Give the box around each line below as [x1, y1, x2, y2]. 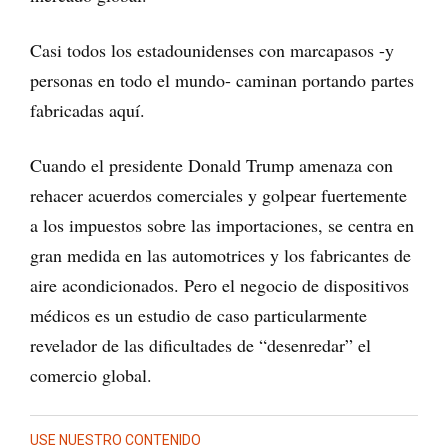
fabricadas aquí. [30, 98, 145, 123]
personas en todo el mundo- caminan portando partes [30, 68, 414, 93]
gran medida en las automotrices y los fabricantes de [30, 243, 411, 268]
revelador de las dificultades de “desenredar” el [30, 333, 371, 358]
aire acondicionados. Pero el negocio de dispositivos [30, 273, 409, 298]
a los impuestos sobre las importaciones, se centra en [30, 213, 414, 238]
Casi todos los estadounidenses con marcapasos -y [30, 38, 394, 63]
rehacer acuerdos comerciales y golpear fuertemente [30, 183, 407, 208]
